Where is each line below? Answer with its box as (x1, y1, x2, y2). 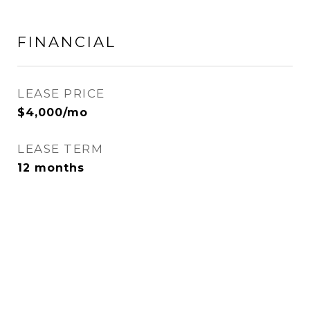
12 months (17, 161, 84, 174)
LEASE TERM (17, 142, 103, 156)
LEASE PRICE (17, 86, 105, 100)
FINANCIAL (17, 33, 116, 51)
